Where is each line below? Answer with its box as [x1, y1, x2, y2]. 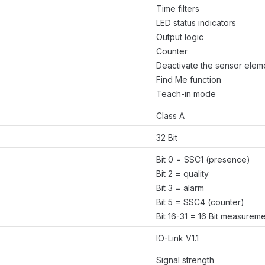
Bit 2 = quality [156, 169, 209, 179]
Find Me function [156, 75, 221, 85]
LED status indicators [156, 18, 236, 28]
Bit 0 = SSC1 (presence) [156, 154, 250, 165]
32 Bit [156, 132, 177, 143]
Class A [156, 111, 185, 121]
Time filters [156, 4, 199, 14]
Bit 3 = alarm [156, 183, 204, 193]
